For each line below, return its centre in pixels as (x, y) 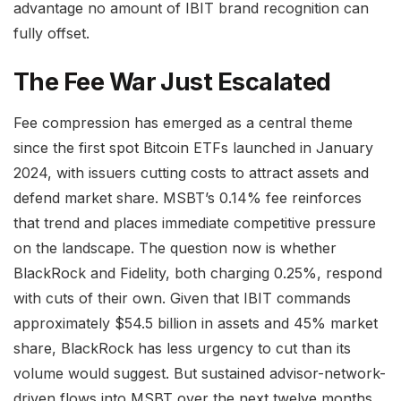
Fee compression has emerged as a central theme (183, 122)
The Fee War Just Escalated (172, 81)
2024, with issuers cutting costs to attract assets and (191, 172)
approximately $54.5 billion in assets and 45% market (196, 323)
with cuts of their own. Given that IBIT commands (182, 298)
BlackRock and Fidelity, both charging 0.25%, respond (198, 273)
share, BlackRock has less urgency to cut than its (182, 348)
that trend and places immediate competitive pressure (195, 222)
